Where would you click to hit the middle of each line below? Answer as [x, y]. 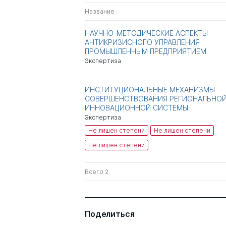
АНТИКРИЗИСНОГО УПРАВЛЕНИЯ [142, 42]
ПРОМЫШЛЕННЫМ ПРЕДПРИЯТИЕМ [146, 51]
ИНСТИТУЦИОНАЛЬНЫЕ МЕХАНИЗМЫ [150, 89]
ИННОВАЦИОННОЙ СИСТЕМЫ [136, 107]
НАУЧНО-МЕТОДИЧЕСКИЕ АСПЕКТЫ [146, 33]
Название [100, 11]
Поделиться [110, 214]
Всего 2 [97, 172]
